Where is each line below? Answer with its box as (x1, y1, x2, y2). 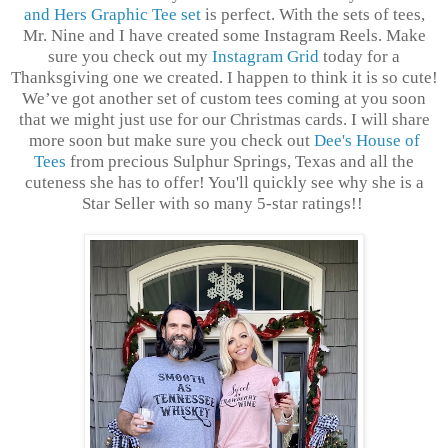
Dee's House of (313, 130, 420, 150)
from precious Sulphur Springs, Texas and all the (66, 151, 414, 171)
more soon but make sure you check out (28, 130, 314, 150)
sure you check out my (48, 46, 212, 66)
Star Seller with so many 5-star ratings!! (81, 193, 367, 213)
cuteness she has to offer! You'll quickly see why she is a (24, 172, 424, 192)
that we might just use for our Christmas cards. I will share (18, 109, 430, 129)
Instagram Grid (212, 46, 319, 66)
